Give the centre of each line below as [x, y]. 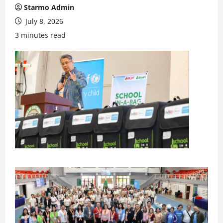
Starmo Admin [49, 7]
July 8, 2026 [43, 21]
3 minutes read [40, 35]
